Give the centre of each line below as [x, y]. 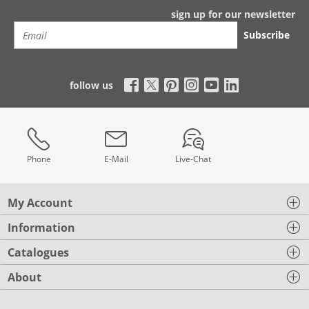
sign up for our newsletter [233, 14]
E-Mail [116, 159]
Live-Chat [193, 159]
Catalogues [38, 252]
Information [41, 228]
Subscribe [266, 35]
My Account [40, 203]
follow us [92, 85]
